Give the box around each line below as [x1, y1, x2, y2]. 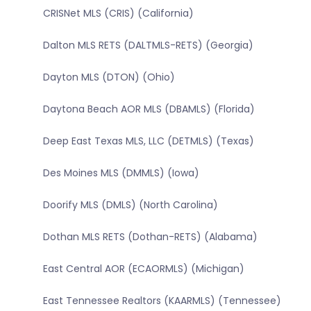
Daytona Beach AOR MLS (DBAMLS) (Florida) [42, 102, 255, 117]
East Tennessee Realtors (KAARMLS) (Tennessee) [42, 294, 281, 308]
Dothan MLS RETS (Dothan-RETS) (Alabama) [42, 230, 258, 244]
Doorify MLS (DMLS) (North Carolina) [42, 198, 218, 212]
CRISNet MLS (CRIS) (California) [42, 6, 194, 21]
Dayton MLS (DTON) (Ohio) [42, 70, 175, 85]
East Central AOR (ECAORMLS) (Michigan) [42, 262, 244, 276]
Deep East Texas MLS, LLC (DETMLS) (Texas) [42, 134, 254, 149]
